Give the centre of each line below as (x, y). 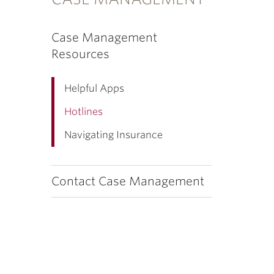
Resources (80, 54)
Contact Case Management (128, 181)
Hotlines (83, 112)
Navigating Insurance (113, 135)
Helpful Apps (94, 88)
